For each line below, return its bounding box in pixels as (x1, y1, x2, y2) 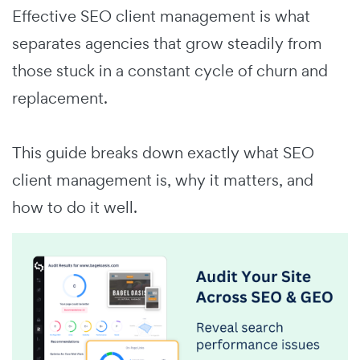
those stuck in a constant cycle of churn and (12, 59, 328, 81)
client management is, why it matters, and (12, 169, 313, 190)
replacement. (12, 87, 112, 108)
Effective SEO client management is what (12, 5, 310, 27)
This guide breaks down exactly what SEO (12, 141, 314, 163)
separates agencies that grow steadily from (12, 32, 322, 54)
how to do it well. (12, 196, 137, 218)
